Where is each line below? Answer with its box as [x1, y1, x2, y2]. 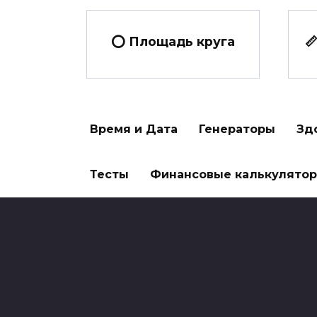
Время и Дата [90, 122, 178, 136]
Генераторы [199, 122, 275, 136]
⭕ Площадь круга [111, 33, 235, 49]
